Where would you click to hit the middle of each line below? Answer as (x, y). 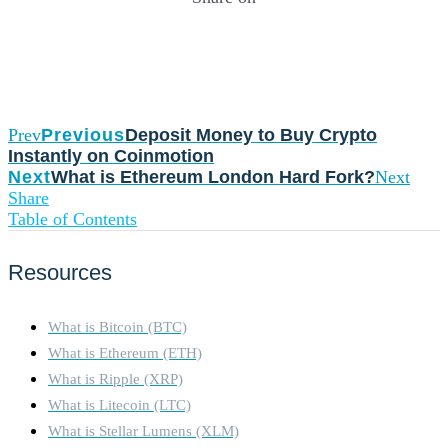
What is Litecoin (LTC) (119, 405)
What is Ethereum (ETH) (125, 353)
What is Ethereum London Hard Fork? (213, 176)
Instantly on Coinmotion (111, 155)
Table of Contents (72, 218)
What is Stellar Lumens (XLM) (143, 431)
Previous (83, 134)
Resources (60, 273)
